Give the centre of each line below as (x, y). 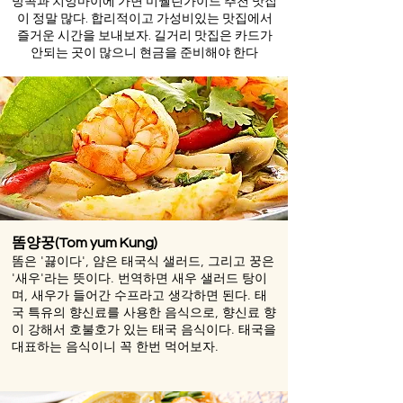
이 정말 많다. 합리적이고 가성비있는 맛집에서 (144, 18)
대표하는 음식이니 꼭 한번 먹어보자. (115, 346)
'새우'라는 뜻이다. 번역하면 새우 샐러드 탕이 (139, 278)
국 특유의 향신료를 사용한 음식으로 (113, 312)
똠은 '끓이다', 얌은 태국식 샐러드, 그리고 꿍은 (143, 260)
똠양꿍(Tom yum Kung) (85, 242)
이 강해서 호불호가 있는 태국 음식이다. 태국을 (144, 329)
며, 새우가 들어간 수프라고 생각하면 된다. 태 (139, 295)
